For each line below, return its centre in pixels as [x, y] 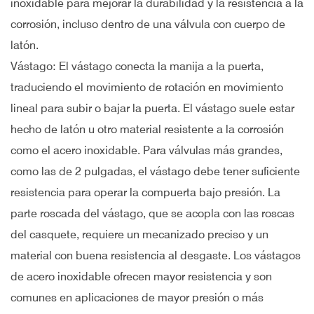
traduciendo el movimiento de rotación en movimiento [147, 87]
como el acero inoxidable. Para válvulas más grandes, [146, 150]
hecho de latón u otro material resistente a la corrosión [147, 129]
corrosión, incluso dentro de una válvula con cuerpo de [148, 24]
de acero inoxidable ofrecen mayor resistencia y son [141, 277]
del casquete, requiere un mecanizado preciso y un [139, 234]
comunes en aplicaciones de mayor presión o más [137, 298]
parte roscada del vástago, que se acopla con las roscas [152, 213]
